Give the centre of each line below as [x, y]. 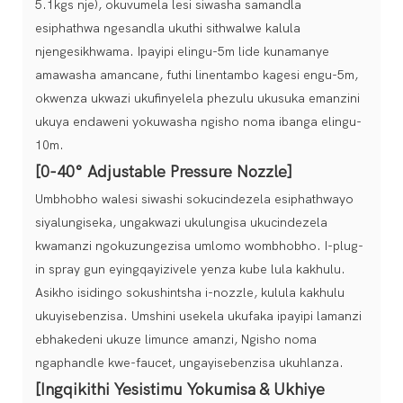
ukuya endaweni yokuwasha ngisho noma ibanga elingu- [198, 121]
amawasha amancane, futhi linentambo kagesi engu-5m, [197, 75]
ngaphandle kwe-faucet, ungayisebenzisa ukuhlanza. [189, 363]
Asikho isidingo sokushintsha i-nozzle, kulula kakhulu [190, 292]
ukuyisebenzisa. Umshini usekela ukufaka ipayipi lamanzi [198, 316]
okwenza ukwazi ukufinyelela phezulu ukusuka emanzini [197, 98]
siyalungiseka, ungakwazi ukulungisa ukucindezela [181, 222]
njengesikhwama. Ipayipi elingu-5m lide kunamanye [182, 51]
